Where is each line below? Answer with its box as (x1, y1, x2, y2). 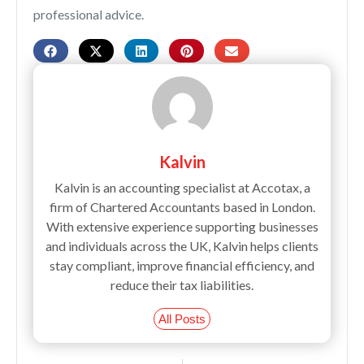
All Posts (158, 311, 206, 326)
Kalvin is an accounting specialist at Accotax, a (54, 179, 310, 195)
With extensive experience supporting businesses (45, 218, 318, 234)
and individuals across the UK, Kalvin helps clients (45, 237, 318, 253)
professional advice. (33, 6, 144, 23)
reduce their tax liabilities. (110, 276, 253, 292)
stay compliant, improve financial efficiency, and (50, 257, 314, 273)
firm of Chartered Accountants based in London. (49, 198, 315, 214)
